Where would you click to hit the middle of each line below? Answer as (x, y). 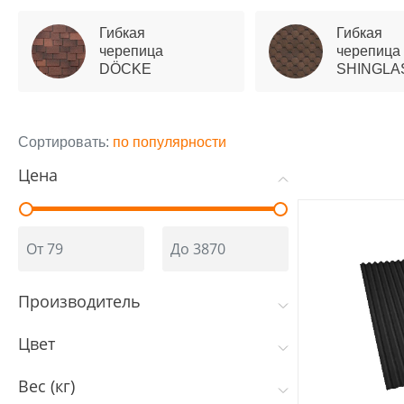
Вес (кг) (46, 386)
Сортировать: (65, 142)
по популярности (170, 142)
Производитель (79, 301)
